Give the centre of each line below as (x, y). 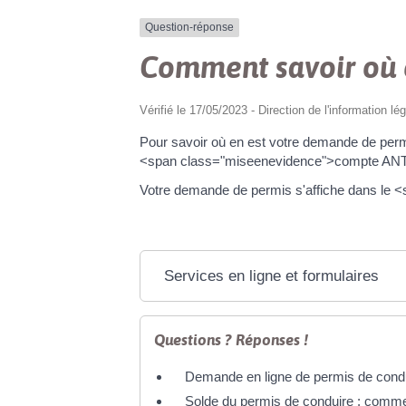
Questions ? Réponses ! (232, 339)
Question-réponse (190, 28)
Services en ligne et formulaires (271, 275)
